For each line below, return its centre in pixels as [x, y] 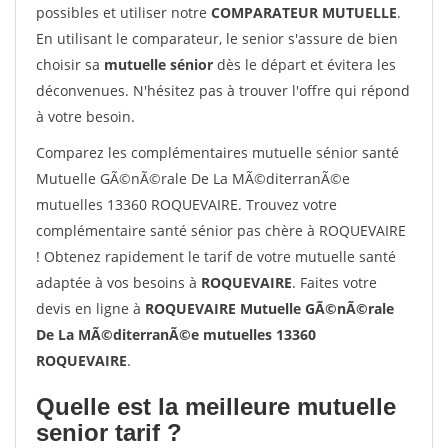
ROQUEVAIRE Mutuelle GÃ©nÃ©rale [269, 308]
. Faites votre [334, 282]
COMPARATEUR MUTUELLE [304, 12]
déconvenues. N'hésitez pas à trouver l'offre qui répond [223, 90]
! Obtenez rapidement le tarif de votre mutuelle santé [216, 256]
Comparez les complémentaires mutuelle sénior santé [217, 152]
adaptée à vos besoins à [118, 282]
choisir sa [70, 64]
